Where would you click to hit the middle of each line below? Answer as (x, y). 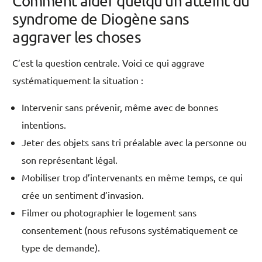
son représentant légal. (70, 160)
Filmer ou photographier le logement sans (109, 213)
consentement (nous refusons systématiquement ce (130, 230)
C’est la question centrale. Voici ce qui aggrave (109, 63)
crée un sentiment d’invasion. (83, 195)
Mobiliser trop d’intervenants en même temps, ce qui (132, 177)
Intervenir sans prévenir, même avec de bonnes (120, 107)
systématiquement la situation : (78, 80)
